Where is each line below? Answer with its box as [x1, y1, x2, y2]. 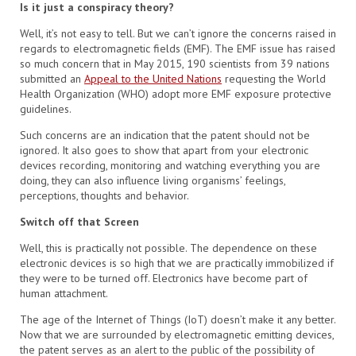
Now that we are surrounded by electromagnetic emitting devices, [20, 327, 334, 342]
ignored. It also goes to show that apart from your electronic [20, 143, 308, 158]
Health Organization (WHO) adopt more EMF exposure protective [20, 87, 331, 102]
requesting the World [222, 72, 326, 87]
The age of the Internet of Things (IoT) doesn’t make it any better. [20, 312, 335, 327]
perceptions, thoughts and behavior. [20, 188, 189, 203]
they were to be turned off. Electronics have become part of [20, 271, 308, 286]
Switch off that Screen [20, 215, 139, 230]
